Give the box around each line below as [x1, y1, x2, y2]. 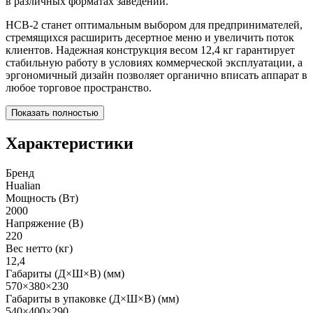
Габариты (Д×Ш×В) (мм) [6, 267, 124, 279]
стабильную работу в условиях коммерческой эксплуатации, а [6, 57, 303, 69]
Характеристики [6, 133, 133, 152]
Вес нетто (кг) [6, 242, 73, 254]
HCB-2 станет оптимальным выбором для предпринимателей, [6, 19, 303, 31]
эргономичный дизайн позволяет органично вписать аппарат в [6, 69, 307, 82]
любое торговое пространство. [6, 82, 152, 94]
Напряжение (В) [6, 217, 83, 229]
